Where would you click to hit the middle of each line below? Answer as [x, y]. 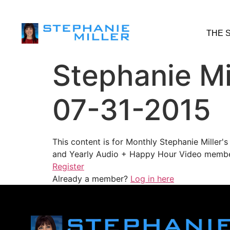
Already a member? [91, 179]
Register [68, 166]
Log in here [152, 179]
